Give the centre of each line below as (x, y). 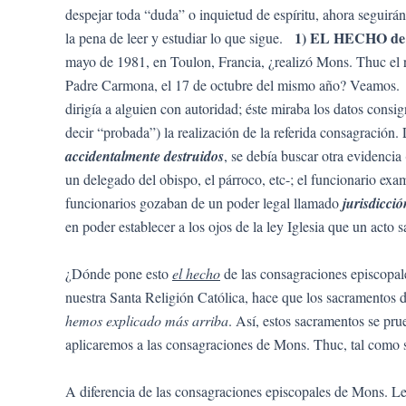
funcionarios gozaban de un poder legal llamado (204, 203)
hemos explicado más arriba (147, 320)
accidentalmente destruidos (145, 156)
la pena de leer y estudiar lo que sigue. (180, 38)
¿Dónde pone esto (119, 273)
